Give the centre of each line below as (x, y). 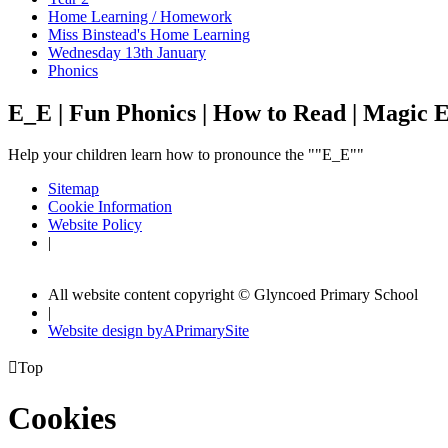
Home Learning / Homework (140, 16)
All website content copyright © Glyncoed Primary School (233, 295)
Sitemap (73, 189)
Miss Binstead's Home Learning (149, 34)
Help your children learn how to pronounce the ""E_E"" (186, 155)
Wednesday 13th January (127, 52)
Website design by (105, 331)
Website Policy (95, 225)
